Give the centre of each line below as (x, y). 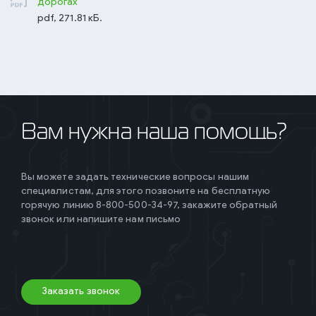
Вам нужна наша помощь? (154, 133)
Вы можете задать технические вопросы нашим (135, 177)
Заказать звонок (81, 292)
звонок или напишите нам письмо (101, 220)
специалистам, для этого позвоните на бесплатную (146, 192)
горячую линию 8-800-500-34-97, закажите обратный (150, 206)
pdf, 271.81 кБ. (70, 19)
